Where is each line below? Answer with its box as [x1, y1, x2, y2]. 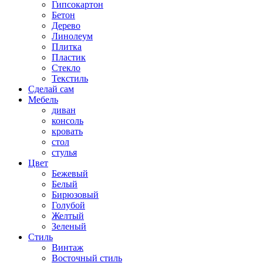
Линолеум [52, 31, 93, 41]
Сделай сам [28, 83, 74, 94]
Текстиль [52, 73, 88, 83]
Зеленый [52, 221, 86, 231]
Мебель [28, 94, 58, 104]
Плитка [52, 41, 82, 52]
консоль [52, 115, 83, 126]
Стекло [52, 62, 80, 73]
